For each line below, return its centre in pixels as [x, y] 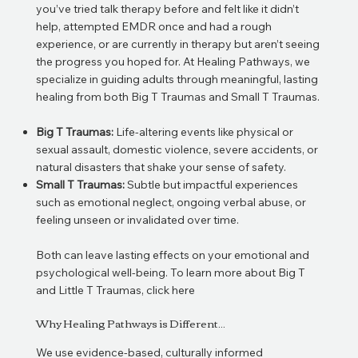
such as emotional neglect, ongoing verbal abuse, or [171, 202]
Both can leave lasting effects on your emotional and [172, 255]
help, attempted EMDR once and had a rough [153, 26]
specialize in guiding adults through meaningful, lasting [177, 79]
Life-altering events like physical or [203, 131]
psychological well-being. [103, 272]
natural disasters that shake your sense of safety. [161, 167]
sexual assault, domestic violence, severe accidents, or [177, 149]
